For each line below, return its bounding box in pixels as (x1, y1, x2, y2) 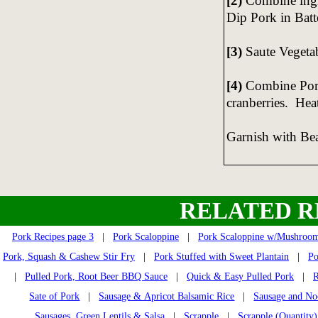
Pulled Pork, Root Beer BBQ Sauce (25, 270, 168, 282)
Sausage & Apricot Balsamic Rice (99, 290, 235, 302)
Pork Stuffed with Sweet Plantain (154, 251, 289, 262)
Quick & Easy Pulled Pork (187, 270, 294, 282)
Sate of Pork (29, 290, 80, 302)
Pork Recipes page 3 (12, 231, 94, 242)
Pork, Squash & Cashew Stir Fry (3, 251, 135, 262)
